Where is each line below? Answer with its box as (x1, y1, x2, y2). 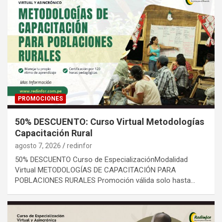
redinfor (67, 141, 92, 150)
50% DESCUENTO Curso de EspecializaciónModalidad (15, 155, 188, 164)
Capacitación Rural (15, 127, 93, 138)
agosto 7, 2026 (15, 141, 61, 150)
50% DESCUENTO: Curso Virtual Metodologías (15, 116, 204, 127)
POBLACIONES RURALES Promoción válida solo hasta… (15, 175, 195, 185)
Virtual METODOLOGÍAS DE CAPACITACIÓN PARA (15, 165, 176, 174)
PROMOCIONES (18, 95, 63, 102)
